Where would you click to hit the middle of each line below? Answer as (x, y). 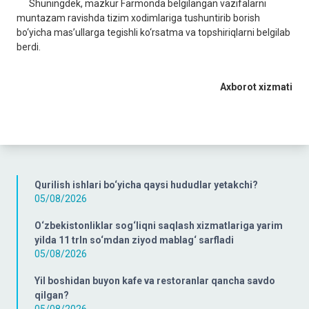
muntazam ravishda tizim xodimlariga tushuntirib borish (138, 18)
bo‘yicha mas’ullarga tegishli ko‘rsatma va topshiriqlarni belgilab (153, 33)
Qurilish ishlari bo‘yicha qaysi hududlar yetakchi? (146, 185)
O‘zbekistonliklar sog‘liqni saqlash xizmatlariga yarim (159, 226)
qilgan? (52, 296)
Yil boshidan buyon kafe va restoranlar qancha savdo (155, 281)
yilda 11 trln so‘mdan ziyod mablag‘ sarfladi (134, 240)
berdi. (29, 47)
